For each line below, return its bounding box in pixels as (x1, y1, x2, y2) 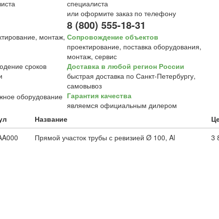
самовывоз (66, 81, 102, 90)
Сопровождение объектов (66, 32, 158, 42)
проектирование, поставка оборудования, (66, 42, 201, 51)
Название (34, 114, 67, 124)
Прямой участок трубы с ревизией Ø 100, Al (34, 132, 175, 142)
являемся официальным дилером (66, 100, 177, 110)
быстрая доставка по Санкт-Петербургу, (66, 71, 196, 81)
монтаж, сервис (66, 51, 117, 61)
